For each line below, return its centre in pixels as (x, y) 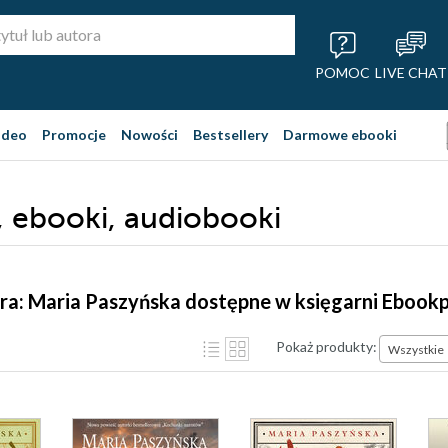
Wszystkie (416, 349)
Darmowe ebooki (340, 134)
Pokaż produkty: (326, 346)
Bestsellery (230, 134)
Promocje (74, 134)
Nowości (149, 134)
